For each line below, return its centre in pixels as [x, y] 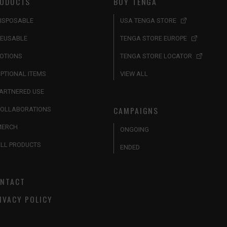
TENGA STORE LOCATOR [156, 56]
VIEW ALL [134, 74]
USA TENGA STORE [148, 21]
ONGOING [135, 130]
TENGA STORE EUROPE [154, 39]
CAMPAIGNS [136, 111]
